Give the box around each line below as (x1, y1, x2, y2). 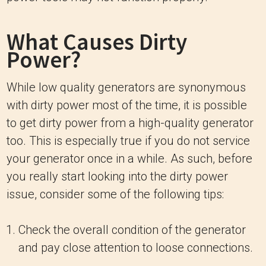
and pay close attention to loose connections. (18, 240, 253, 255)
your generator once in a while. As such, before (7, 151, 252, 166)
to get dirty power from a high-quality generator (7, 115, 254, 130)
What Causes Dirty (7, 27, 187, 56)
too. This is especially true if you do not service (7, 133, 250, 148)
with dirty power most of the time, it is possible (7, 97, 247, 112)
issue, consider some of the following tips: (7, 186, 224, 201)
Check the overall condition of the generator (18, 222, 246, 237)
